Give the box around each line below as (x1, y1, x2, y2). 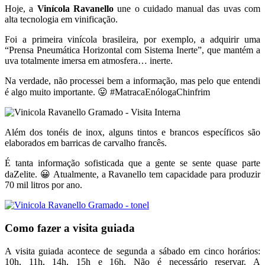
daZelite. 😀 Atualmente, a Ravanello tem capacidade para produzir (5, 169, 260, 180)
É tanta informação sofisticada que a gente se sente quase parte (5, 158, 260, 169)
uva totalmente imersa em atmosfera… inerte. (5, 56, 173, 66)
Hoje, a (5, 4, 37, 14)
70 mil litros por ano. (5, 180, 82, 190)
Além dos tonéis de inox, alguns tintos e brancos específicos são (5, 127, 260, 138)
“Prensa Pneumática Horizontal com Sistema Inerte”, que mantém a (5, 45, 260, 56)
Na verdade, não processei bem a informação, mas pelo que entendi (5, 76, 260, 86)
